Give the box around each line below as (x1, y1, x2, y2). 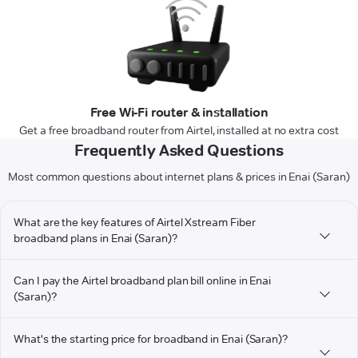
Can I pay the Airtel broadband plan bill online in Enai (14, 273, 272, 288)
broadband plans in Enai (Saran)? (14, 231, 177, 246)
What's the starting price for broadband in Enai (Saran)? (14, 332, 288, 347)
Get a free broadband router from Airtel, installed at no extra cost (19, 123, 339, 138)
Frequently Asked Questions (74, 141, 284, 161)
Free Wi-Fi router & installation (89, 105, 268, 121)
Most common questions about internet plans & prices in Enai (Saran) (8, 169, 350, 185)
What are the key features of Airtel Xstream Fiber (14, 215, 256, 230)
